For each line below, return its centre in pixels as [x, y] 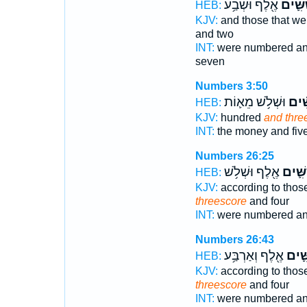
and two [214, 34]
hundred [241, 118]
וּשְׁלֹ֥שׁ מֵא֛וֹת [255, 102]
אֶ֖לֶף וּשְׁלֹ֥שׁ [251, 172]
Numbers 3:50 [231, 86]
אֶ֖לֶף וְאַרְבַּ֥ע [254, 256]
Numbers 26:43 [234, 240]
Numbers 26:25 [234, 156]
